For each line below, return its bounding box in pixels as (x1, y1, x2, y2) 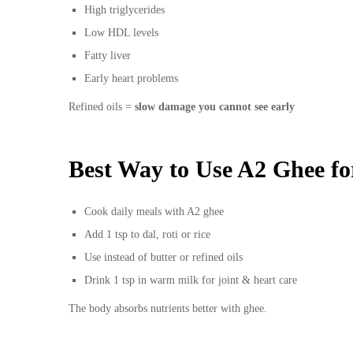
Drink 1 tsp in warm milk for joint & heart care (84, 273, 297, 286)
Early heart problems (84, 72, 178, 85)
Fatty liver (84, 50, 131, 62)
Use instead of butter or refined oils (84, 251, 243, 263)
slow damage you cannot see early (135, 101, 295, 113)
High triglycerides (84, 4, 165, 17)
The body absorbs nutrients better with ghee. (69, 302, 267, 314)
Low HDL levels (84, 27, 158, 39)
